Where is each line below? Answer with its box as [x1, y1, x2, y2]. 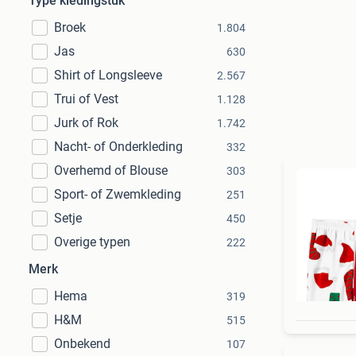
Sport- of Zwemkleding [54, 187, 181, 202]
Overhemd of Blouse [54, 163, 168, 178]
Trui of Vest [54, 91, 118, 106]
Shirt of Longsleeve [54, 68, 162, 83]
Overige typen [54, 234, 130, 250]
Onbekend [54, 336, 110, 351]
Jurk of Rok [54, 115, 118, 130]
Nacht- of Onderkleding [54, 139, 183, 154]
